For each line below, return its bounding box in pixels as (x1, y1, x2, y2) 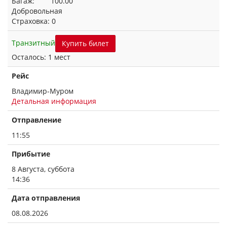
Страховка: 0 (12, 16, 56, 26)
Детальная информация (12, 96, 96, 106)
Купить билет (62, 39, 109, 48)
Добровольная (12, 6, 62, 16)
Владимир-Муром (12, 86, 73, 96)
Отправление (12, 115, 61, 125)
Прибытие (12, 149, 50, 159)
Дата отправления (12, 193, 80, 203)
